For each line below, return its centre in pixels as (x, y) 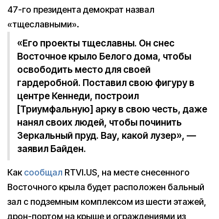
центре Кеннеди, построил (78, 96)
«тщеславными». (43, 24)
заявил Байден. (52, 149)
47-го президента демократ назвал (81, 10)
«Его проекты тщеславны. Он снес (96, 44)
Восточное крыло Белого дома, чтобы (104, 57)
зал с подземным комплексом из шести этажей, (107, 202)
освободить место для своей (84, 70)
